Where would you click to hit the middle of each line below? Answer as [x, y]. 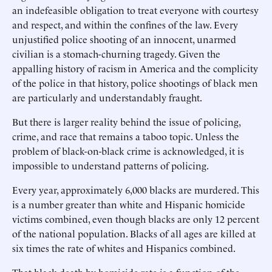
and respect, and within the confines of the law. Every [125, 24]
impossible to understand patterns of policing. [110, 165]
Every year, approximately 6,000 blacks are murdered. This [136, 189]
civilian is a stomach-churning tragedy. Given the [116, 53]
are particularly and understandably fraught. [107, 97]
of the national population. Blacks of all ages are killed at [134, 233]
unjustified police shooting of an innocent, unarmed [124, 39]
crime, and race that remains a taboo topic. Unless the [126, 136]
